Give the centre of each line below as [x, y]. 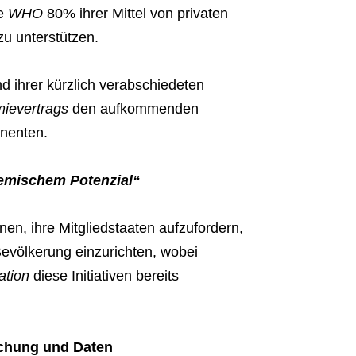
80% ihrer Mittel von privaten [135, 14]
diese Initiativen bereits [104, 276]
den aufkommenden [133, 109]
